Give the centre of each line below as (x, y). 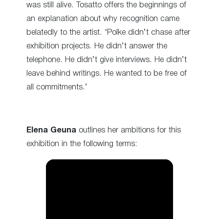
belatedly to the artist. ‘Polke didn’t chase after (108, 32)
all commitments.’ (57, 87)
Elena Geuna (51, 131)
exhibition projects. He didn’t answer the (97, 46)
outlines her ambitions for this (129, 131)
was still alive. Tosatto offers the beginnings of (106, 5)
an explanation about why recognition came (103, 19)
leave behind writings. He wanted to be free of (107, 73)
